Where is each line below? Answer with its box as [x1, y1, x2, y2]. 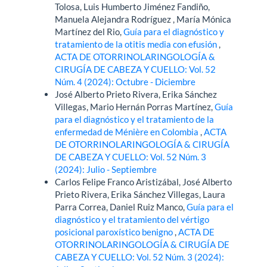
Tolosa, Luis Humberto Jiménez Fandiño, [55, 1, 210, 13]
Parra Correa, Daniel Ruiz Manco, [55, 201, 187, 213]
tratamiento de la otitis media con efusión [55, 39, 219, 50]
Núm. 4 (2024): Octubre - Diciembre [55, 76, 196, 88]
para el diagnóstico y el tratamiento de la [55, 114, 215, 125]
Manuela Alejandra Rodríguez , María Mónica [55, 14, 232, 25]
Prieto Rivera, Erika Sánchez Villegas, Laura [55, 189, 226, 200]
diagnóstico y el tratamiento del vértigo [55, 214, 210, 225]
